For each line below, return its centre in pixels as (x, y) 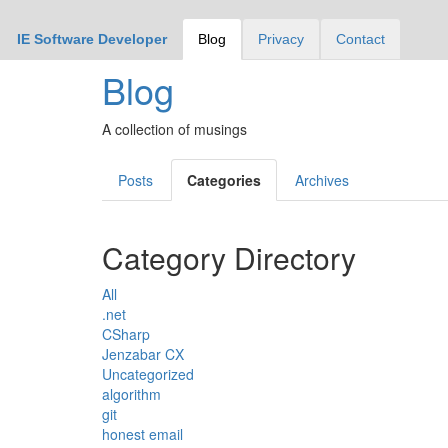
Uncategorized (148, 374)
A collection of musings (174, 129)
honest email (142, 434)
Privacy (281, 39)
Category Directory (229, 257)
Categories (224, 180)
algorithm (131, 394)
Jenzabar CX (143, 354)
